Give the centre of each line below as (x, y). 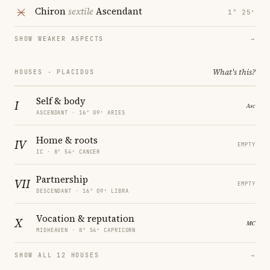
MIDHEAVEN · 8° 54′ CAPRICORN (86, 230)
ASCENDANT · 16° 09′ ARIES (81, 112)
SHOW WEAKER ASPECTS (59, 39)
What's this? (234, 72)
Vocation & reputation (85, 218)
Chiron (52, 11)
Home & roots (67, 140)
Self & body (61, 101)
